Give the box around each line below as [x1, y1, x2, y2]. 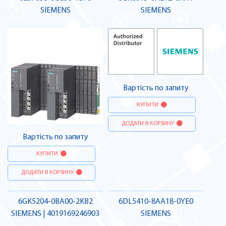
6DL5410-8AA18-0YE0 [118, 198, 193, 206]
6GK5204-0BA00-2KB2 [18, 198, 93, 206]
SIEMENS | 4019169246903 [11, 210, 99, 218]
